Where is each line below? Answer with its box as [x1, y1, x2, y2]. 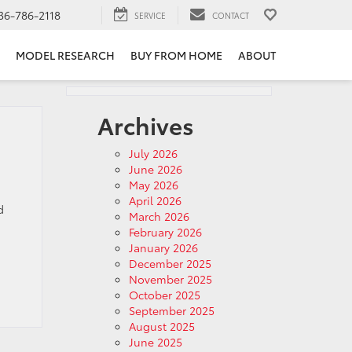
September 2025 [128, 302, 214, 318]
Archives [97, 108, 194, 141]
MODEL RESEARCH [16, 47, 115, 64]
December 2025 [128, 255, 211, 271]
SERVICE [134, 9, 166, 21]
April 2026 [128, 192, 181, 208]
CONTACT [212, 9, 249, 21]
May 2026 [128, 177, 178, 192]
